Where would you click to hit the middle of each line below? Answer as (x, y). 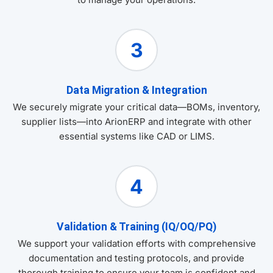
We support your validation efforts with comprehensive (136, 244)
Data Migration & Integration (136, 90)
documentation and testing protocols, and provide (136, 258)
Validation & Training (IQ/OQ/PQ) (136, 227)
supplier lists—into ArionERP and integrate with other (136, 122)
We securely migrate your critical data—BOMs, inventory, (136, 107)
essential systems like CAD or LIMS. (136, 136)
